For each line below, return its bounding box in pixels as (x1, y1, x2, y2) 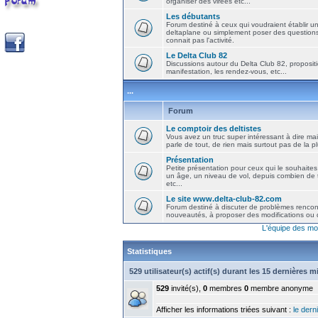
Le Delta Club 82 (166, 51, 227, 60)
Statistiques (127, 247, 172, 256)
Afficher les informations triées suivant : (156, 305, 293, 314)
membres (207, 284, 244, 292)
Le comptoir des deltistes (166, 124, 261, 133)
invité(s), (169, 284, 203, 292)
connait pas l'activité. (166, 36, 234, 44)
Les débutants (166, 12, 220, 21)
